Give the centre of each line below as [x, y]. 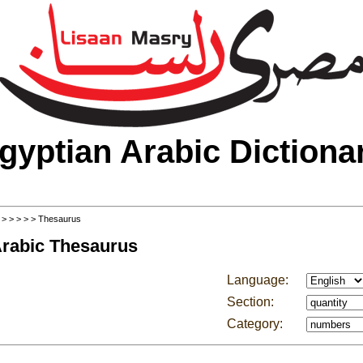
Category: [255, 324]
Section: [250, 302]
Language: [258, 280]
